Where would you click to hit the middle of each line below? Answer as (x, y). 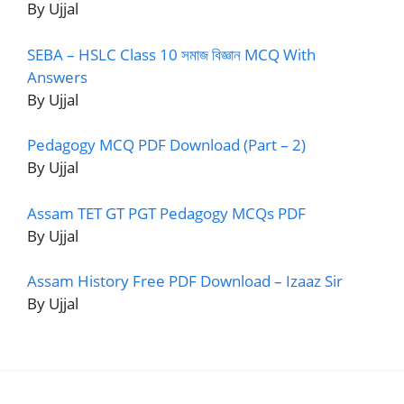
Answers (57, 77)
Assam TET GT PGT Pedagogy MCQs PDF (166, 213)
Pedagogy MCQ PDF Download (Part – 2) (166, 145)
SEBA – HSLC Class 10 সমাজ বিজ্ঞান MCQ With (171, 54)
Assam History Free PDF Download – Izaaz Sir (185, 281)
